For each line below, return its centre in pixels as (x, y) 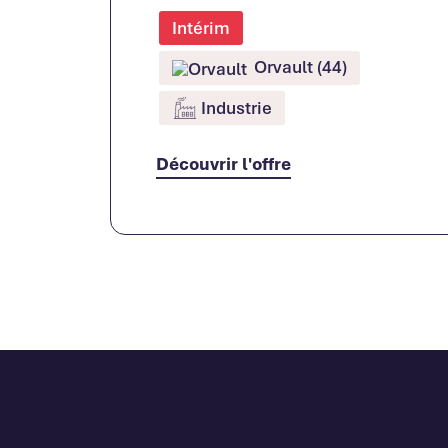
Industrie (236, 107)
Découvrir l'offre (223, 163)
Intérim (200, 27)
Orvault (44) (298, 66)
